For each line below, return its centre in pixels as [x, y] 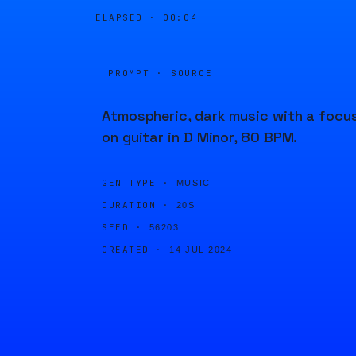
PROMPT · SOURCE [161, 73]
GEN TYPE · [136, 183]
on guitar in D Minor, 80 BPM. [200, 137]
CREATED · [132, 250]
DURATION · [136, 205]
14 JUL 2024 [201, 250]
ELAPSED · [130, 17]
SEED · [122, 227]
